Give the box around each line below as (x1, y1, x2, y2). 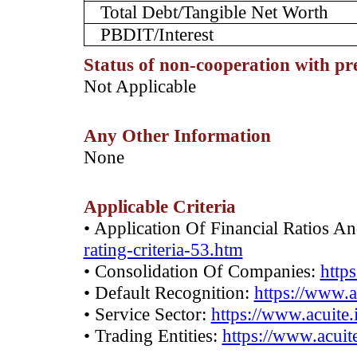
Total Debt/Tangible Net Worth (100, 2, 328, 22)
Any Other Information (83, 125, 271, 146)
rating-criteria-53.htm (83, 239, 243, 260)
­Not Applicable (83, 76, 196, 96)
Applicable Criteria (83, 196, 236, 217)
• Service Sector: (83, 304, 211, 324)
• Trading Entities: (83, 325, 222, 346)
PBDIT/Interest (100, 24, 214, 45)
